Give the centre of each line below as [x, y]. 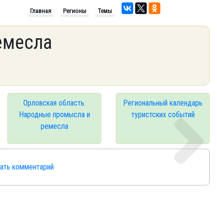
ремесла [54, 126]
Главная [41, 11]
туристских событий [163, 115]
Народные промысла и [54, 115]
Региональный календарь [163, 103]
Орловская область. [54, 103]
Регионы [75, 11]
